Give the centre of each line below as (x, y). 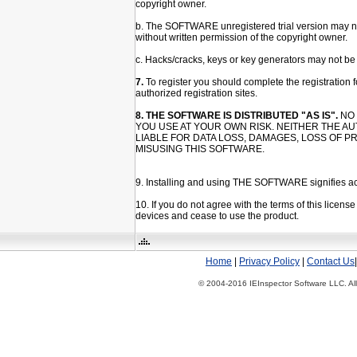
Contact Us (331, 261)
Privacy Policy (269, 261)
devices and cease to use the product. (217, 216)
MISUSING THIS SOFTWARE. (200, 149)
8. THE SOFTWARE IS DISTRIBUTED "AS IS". (238, 116)
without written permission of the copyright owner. (241, 37)
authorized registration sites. (196, 93)
